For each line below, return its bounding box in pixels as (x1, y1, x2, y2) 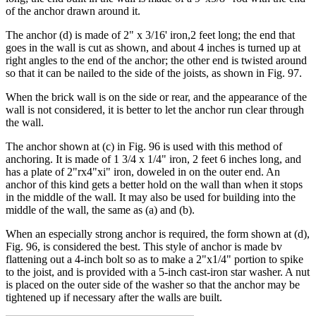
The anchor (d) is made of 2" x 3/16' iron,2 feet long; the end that (6, 28, 295, 41)
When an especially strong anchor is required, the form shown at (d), (6, 227, 310, 240)
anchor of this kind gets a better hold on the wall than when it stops (6, 178, 303, 190)
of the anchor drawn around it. (6, 4, 140, 17)
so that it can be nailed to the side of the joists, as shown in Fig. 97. (6, 66, 302, 79)
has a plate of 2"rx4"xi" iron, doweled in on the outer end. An (6, 165, 280, 178)
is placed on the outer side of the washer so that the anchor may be (6, 278, 300, 291)
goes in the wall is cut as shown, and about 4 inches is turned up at (6, 41, 300, 54)
